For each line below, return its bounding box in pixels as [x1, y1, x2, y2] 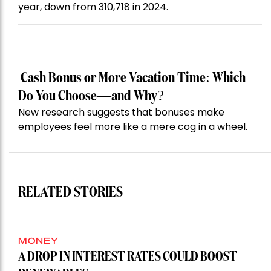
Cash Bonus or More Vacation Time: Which [18, 71, 246, 86]
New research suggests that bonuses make [18, 105, 224, 120]
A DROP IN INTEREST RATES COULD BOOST [18, 250, 237, 264]
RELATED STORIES [18, 185, 123, 200]
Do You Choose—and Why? [18, 89, 164, 104]
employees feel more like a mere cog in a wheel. [18, 120, 247, 134]
